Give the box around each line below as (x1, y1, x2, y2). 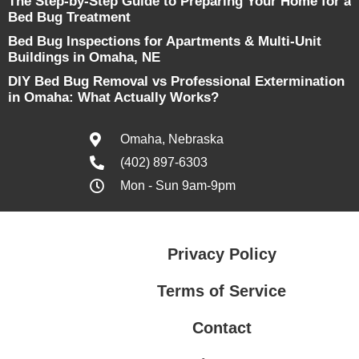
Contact (192, 319, 252, 337)
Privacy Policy (167, 245, 276, 263)
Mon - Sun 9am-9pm (119, 179, 236, 192)
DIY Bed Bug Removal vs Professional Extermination (8, 74, 345, 89)
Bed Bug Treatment (8, 10, 131, 25)
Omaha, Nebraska (119, 132, 224, 146)
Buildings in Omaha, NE (8, 50, 160, 65)
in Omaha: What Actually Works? (8, 90, 219, 105)
